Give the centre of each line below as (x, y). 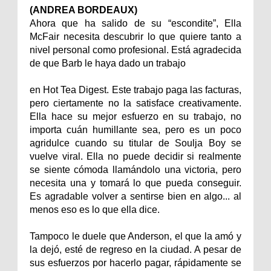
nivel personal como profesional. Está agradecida (135, 50)
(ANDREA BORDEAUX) (83, 10)
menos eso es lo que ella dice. (95, 209)
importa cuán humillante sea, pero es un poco (135, 129)
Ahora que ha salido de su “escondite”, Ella (135, 23)
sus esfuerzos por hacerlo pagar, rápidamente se (135, 263)
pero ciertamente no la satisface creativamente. (135, 103)
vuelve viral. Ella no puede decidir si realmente (135, 156)
